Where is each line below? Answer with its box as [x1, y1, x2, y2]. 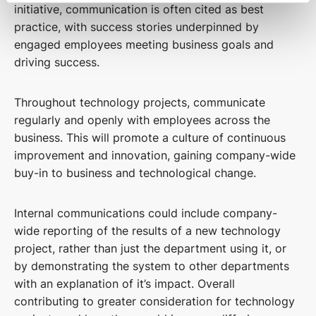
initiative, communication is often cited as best [14, 2, 264, 17]
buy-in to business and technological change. [14, 166, 256, 181]
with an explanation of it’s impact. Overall [14, 276, 235, 291]
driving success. [14, 55, 99, 70]
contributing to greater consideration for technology [14, 294, 295, 309]
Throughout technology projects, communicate [14, 95, 265, 110]
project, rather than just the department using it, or [14, 241, 286, 256]
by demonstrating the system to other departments [14, 259, 289, 274]
